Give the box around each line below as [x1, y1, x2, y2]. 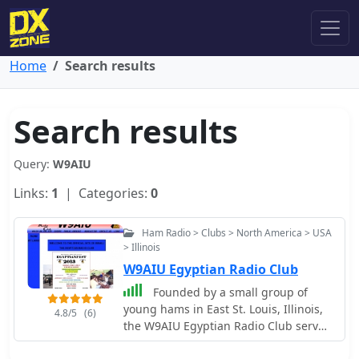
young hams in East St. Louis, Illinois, [123, 301, 323, 317]
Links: [14, 184, 51, 202]
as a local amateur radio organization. [123, 335, 328, 350]
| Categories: [58, 184, 151, 202]
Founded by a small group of [150, 284, 308, 300]
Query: [14, 156, 53, 171]
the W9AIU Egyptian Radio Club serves [123, 318, 330, 333]
